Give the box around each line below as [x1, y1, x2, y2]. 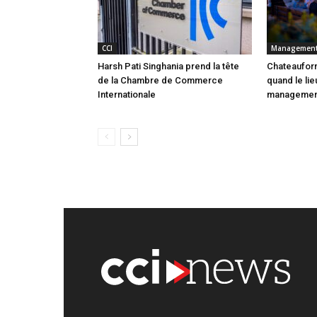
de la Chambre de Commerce [98, 75, 223, 86]
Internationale [98, 89, 156, 100]
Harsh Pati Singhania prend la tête [98, 61, 239, 72]
